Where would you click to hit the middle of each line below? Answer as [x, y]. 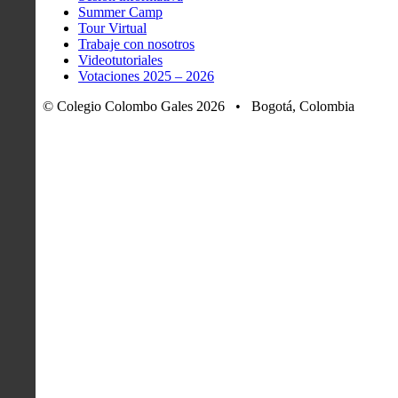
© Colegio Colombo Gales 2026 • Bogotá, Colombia [199, 107]
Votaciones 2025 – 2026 [146, 76]
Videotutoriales [120, 60]
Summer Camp [120, 12]
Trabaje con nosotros [136, 44]
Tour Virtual [112, 28]
